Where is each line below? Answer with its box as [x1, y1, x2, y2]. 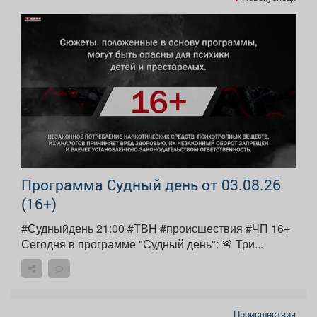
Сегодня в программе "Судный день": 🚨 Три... [221, 235, 263, 252]
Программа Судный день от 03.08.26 [21, 174, 281, 195]
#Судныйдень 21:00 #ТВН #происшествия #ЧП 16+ [21, 219, 290, 236]
